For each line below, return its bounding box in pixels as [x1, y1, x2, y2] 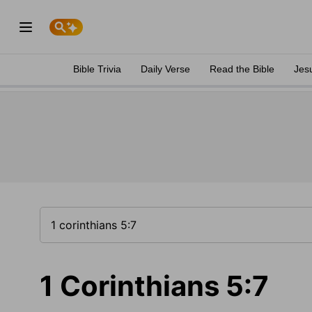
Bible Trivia [73, 63, 121, 75]
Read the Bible [210, 63, 274, 75]
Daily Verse [141, 63, 190, 75]
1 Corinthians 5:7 [40, 269, 269, 303]
